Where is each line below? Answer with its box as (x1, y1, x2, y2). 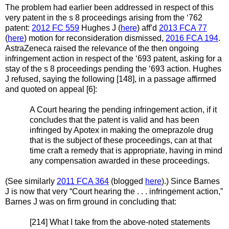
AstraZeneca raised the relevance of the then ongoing (5, 43, 199, 53)
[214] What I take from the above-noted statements (30, 217, 210, 226)
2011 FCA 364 (57, 176, 109, 186)
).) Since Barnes (162, 176, 220, 186)
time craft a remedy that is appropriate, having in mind (30, 146, 222, 155)
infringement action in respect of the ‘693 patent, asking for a (5, 54, 222, 63)
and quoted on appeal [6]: (5, 84, 97, 94)
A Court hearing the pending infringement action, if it (30, 105, 217, 114)
